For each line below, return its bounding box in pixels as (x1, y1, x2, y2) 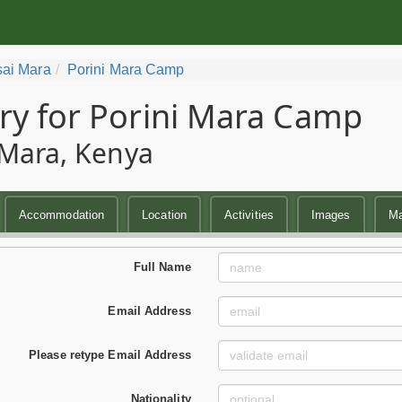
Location (142, 208, 187, 222)
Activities (223, 208, 274, 222)
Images (310, 208, 351, 222)
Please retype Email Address (29, 347, 191, 362)
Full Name (133, 259, 191, 274)
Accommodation (18, 208, 105, 222)
